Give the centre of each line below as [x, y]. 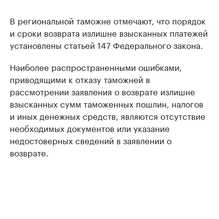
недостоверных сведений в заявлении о [91, 140]
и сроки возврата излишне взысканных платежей [109, 32]
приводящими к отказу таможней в [80, 78]
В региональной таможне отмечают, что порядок [108, 20]
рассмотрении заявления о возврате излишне [102, 91]
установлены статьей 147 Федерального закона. [106, 44]
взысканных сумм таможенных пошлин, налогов [107, 103]
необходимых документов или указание [90, 127]
